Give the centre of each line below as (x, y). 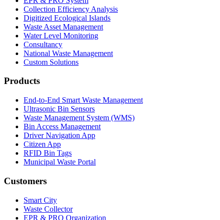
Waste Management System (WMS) (79, 118)
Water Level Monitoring (61, 35)
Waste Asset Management (63, 27)
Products (22, 81)
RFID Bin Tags (48, 153)
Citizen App (42, 144)
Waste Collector (48, 209)
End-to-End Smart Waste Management (83, 100)
